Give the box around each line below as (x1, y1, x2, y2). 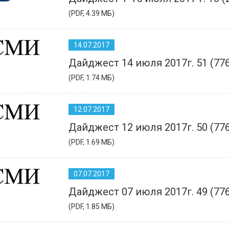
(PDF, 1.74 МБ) (68, 73, 114, 82)
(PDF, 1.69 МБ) (68, 138, 114, 146)
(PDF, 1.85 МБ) (68, 202, 114, 211)
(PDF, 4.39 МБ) (68, 9, 114, 17)
